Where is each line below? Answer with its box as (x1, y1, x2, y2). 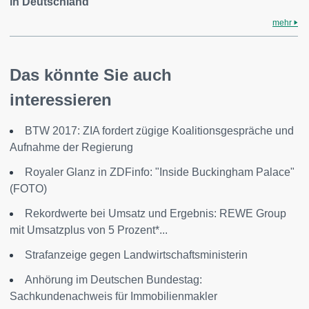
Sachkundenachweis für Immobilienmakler (10, 290, 217, 302)
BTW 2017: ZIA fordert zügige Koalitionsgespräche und (25, 125, 294, 137)
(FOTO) (10, 183, 47, 195)
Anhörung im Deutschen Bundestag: (25, 274, 202, 286)
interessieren (10, 90, 112, 109)
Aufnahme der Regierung (10, 141, 133, 153)
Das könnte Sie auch (10, 66, 172, 84)
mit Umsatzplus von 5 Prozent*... (10, 224, 168, 236)
